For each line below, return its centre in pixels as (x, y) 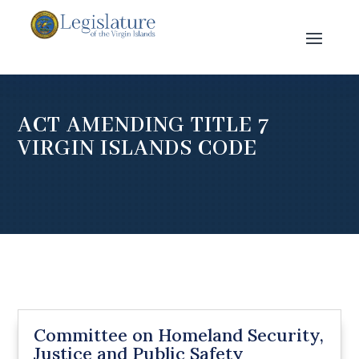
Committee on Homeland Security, (179, 335)
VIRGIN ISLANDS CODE (138, 149)
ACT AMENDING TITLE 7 (144, 125)
